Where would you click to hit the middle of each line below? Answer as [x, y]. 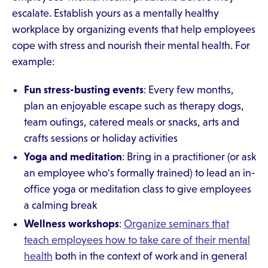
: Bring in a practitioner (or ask [189, 157]
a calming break [60, 205]
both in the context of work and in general [150, 256]
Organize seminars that [176, 224]
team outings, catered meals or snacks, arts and [132, 122]
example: [33, 62]
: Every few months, [189, 90]
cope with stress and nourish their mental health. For [131, 45]
